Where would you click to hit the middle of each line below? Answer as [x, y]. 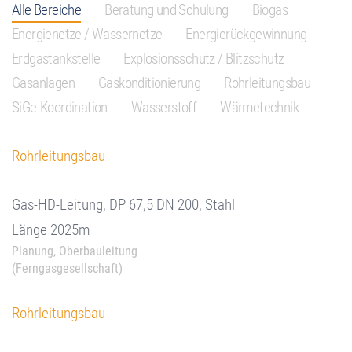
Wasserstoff [164, 107]
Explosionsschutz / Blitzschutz [204, 59]
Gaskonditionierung [150, 83]
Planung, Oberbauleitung [75, 251]
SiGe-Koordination [60, 107]
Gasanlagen [43, 83]
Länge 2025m [51, 230]
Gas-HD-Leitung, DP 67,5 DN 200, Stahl [123, 205]
